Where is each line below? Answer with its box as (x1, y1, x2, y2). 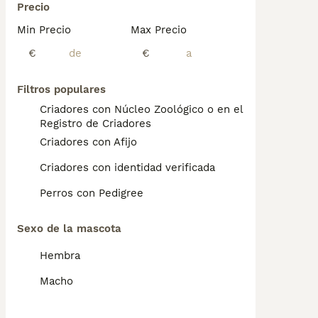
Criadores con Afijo (40, 136, 137, 148)
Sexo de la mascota (17, 222, 121, 235)
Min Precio (17, 23, 71, 36)
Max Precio (131, 23, 187, 36)
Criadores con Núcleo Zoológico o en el (40, 103, 243, 116)
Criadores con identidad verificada (40, 161, 215, 174)
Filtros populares (17, 83, 106, 96)
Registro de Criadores (40, 117, 151, 130)
